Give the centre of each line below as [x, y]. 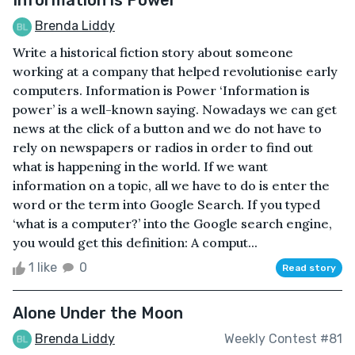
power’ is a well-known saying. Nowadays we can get [175, 109]
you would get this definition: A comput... [135, 242]
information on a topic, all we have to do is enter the [171, 185]
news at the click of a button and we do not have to [167, 128]
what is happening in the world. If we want [140, 166]
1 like [43, 267]
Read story [309, 267]
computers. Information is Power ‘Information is [161, 90]
